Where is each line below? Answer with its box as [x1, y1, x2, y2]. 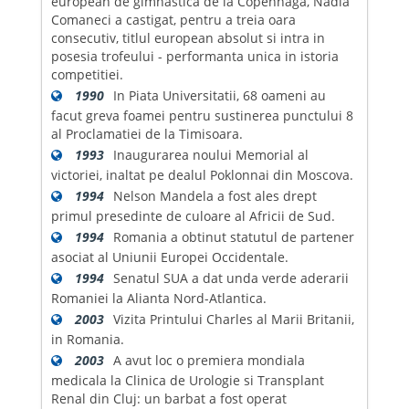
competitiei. [50, 65, 123, 83]
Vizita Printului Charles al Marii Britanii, [112, 309, 354, 328]
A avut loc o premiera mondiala [112, 351, 305, 369]
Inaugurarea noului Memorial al [112, 145, 309, 163]
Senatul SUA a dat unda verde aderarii [112, 268, 349, 287]
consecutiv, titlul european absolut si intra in [50, 28, 325, 47]
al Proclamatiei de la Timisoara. [50, 124, 243, 142]
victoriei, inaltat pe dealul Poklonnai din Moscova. [50, 165, 353, 184]
